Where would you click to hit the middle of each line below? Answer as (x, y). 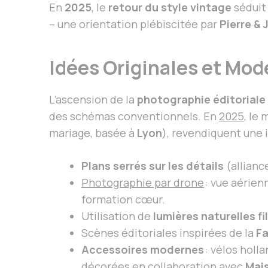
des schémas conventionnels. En (134, 116)
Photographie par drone (143, 182)
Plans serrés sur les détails (153, 165)
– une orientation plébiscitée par (134, 24)
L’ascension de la (93, 99)
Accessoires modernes (143, 249)
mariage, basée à (93, 133)
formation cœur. (123, 199)
